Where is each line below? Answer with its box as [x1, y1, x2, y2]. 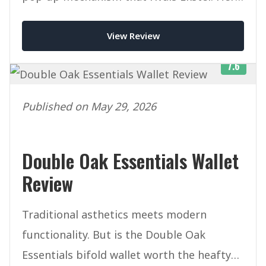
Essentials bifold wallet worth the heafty [22, 247, 231, 262]
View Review [106, 29, 160, 42]
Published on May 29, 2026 [22, 99, 156, 113]
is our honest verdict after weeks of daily [22, 9, 233, 24]
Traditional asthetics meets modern [22, 207, 207, 221]
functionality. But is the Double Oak [22, 227, 205, 242]
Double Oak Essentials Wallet [22, 146, 239, 175]
